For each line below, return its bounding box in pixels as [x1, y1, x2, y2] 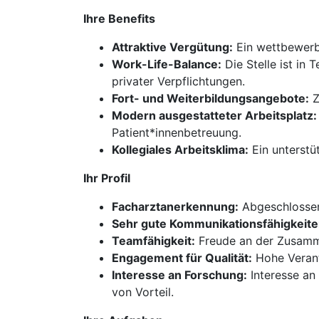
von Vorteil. [112, 285, 174, 299]
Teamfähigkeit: [112, 234, 195, 248]
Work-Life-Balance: [112, 57, 221, 71]
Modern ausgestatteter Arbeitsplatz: [112, 108, 317, 122]
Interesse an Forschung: [112, 268, 247, 282]
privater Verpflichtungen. [112, 74, 245, 88]
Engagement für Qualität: [112, 251, 252, 265]
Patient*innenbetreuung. [112, 125, 241, 140]
